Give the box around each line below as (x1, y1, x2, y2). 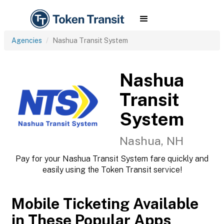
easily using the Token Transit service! (42, 165, 182, 174)
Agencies (11, 36, 42, 44)
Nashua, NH (119, 134, 183, 147)
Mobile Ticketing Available (11, 194, 198, 212)
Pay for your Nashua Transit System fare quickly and (15, 154, 208, 163)
